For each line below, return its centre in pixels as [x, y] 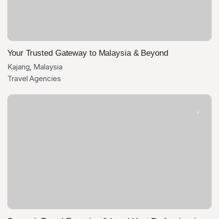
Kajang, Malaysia [35, 67]
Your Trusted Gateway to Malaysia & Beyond [88, 53]
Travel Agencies [34, 78]
